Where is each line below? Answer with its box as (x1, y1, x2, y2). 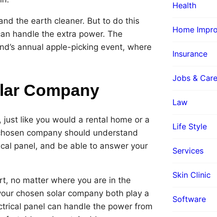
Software (172, 194, 206, 204)
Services (172, 145, 203, 155)
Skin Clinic (172, 170, 211, 180)
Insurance (172, 48, 207, 59)
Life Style (172, 121, 207, 131)
